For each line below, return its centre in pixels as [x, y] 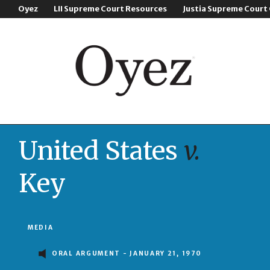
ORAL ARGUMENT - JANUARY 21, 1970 [127, 254]
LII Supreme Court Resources [111, 9]
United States [101, 151]
